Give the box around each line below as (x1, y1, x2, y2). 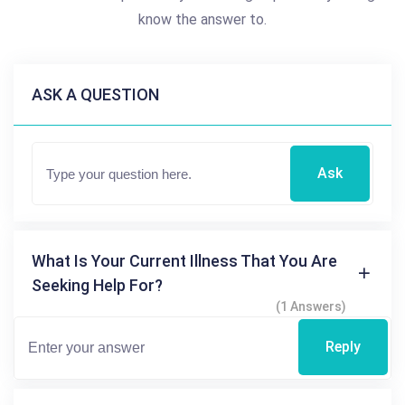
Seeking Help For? (32, 275, 163, 295)
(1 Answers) (276, 298, 346, 314)
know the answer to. (138, 10, 267, 28)
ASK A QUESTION (32, 84, 159, 104)
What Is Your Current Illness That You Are (32, 250, 337, 270)
